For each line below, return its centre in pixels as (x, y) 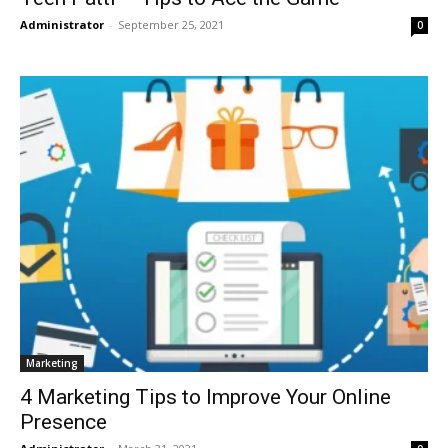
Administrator (62, 24)
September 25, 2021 (171, 24)
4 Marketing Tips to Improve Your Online (205, 396)
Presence (63, 421)
